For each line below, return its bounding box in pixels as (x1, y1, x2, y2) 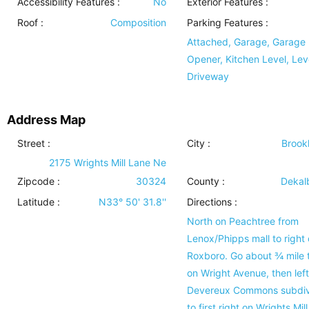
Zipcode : (17, 175, 60, 187)
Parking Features (186, 17, 263, 28)
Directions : (186, 196, 237, 208)
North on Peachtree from (186, 215, 299, 227)
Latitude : (17, 196, 60, 208)
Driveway (186, 70, 229, 82)
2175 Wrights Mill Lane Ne (48, 157, 166, 168)
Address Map (7, 112, 86, 127)
